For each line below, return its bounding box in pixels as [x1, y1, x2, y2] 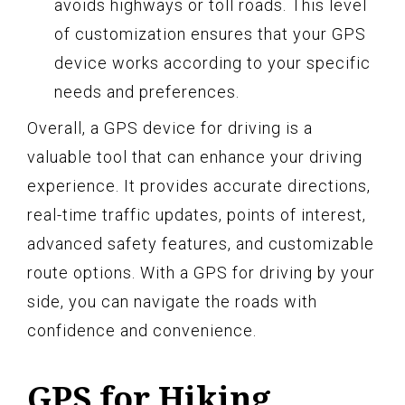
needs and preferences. [54, 81, 240, 101]
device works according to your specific [54, 52, 371, 72]
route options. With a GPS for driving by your [27, 262, 375, 282]
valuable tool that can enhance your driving [27, 146, 363, 166]
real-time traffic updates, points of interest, [27, 204, 366, 224]
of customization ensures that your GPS [54, 24, 366, 43]
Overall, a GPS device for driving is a [27, 118, 313, 137]
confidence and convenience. [27, 320, 257, 340]
